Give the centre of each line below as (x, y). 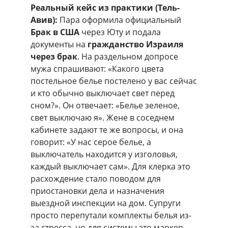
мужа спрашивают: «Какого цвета (97, 68)
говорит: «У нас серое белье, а (91, 142)
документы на (59, 44)
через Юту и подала (120, 32)
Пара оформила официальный (119, 20)
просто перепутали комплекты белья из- (111, 215)
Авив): (44, 20)
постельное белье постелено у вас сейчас (114, 81)
